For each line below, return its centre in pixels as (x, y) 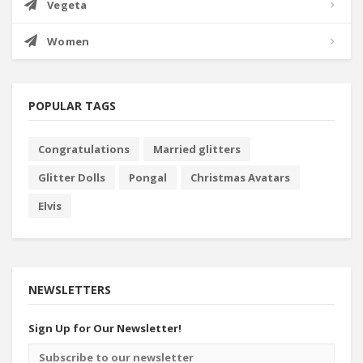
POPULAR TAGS (72, 106)
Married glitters (197, 149)
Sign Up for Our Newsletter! (105, 328)
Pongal (148, 177)
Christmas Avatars (240, 177)
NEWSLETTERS (70, 290)
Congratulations (84, 149)
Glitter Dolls (72, 177)
